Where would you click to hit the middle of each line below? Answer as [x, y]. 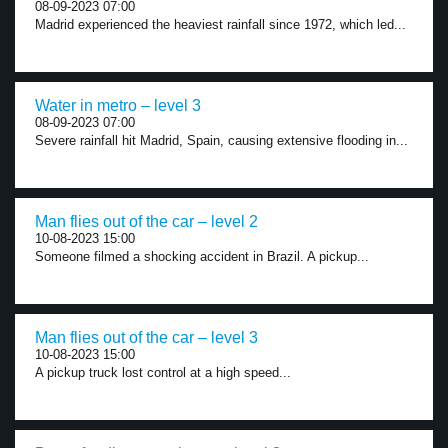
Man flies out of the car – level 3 [146, 337]
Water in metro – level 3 [118, 105]
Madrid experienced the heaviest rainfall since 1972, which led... [220, 24]
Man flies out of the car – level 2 [146, 221]
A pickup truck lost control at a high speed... [163, 372]
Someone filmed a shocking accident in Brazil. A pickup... [202, 256]
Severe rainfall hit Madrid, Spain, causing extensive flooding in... [221, 140]
